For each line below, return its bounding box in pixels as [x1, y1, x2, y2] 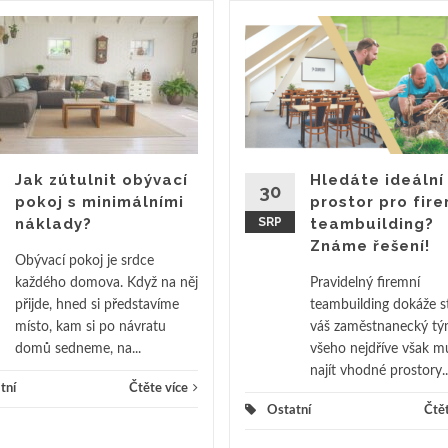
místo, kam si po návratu [15, 319, 166, 334]
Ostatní [267, 403, 311, 417]
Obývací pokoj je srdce [15, 253, 154, 268]
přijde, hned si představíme [15, 297, 179, 312]
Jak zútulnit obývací [15, 170, 188, 189]
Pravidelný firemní [310, 275, 420, 290]
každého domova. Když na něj [15, 275, 198, 290]
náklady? [15, 214, 92, 233]
